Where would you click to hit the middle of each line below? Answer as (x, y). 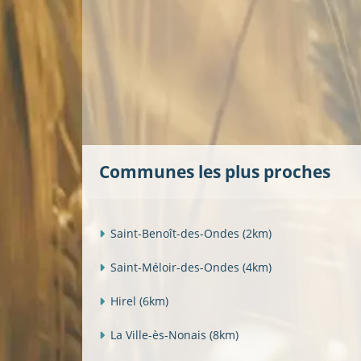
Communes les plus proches (215, 172)
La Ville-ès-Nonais (160, 334)
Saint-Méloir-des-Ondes (176, 267)
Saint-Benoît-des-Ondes (176, 233)
